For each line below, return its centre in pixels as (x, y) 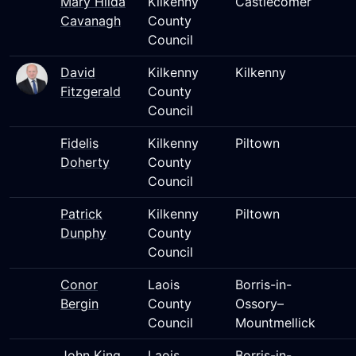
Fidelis (79, 143)
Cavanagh (91, 21)
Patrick (81, 214)
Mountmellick (275, 323)
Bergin (79, 304)
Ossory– (259, 304)
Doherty (85, 162)
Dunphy (83, 233)
